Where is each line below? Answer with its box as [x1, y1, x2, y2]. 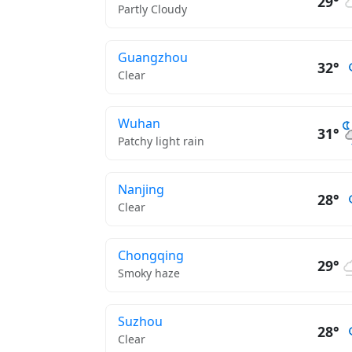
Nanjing [118, 181, 164, 198]
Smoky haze [118, 266, 180, 280]
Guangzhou [118, 49, 188, 66]
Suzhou [118, 313, 163, 330]
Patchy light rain [118, 134, 204, 148]
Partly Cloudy [118, 2, 187, 16]
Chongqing [118, 247, 184, 264]
